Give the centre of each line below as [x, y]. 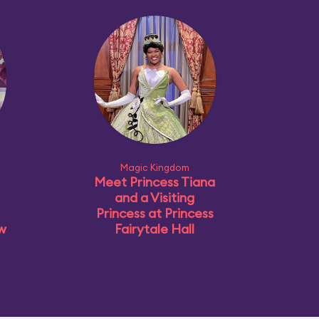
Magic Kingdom [155, 167]
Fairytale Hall [155, 229]
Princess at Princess [155, 213]
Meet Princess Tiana [155, 182]
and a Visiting [155, 198]
